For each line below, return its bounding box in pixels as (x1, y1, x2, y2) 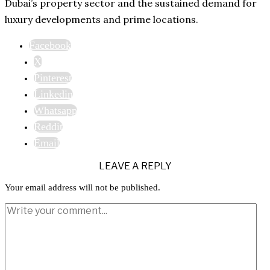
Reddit (34, 120, 63, 133)
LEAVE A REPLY (98, 160, 172, 172)
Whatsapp (34, 104, 77, 116)
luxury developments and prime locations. (5, 13, 198, 25)
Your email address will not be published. (5, 182, 160, 192)
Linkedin (34, 87, 73, 100)
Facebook (29, 39, 71, 51)
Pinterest (34, 71, 72, 84)
